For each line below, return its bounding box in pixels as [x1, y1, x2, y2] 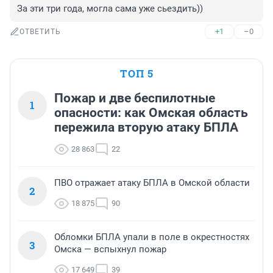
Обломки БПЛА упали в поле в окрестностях [54, 232, 249, 243]
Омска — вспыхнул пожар [54, 244, 166, 255]
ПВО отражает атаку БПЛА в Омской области [54, 177, 250, 189]
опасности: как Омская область [54, 105, 248, 121]
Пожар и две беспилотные [54, 91, 215, 106]
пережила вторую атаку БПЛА [54, 120, 238, 135]
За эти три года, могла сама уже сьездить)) [17, 3, 203, 15]
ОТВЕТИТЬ [19, 27, 61, 37]
